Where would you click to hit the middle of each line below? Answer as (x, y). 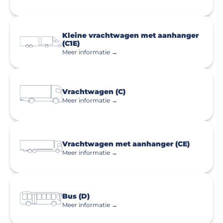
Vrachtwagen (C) (94, 91)
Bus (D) (76, 196)
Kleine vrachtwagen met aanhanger (130, 35)
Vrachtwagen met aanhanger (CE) (126, 144)
